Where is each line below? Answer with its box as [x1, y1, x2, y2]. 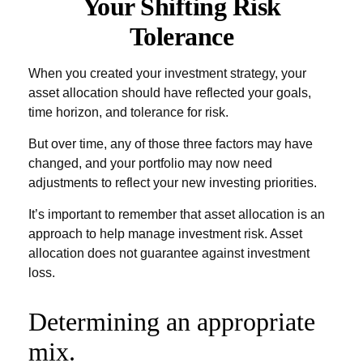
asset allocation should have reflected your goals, [28, 86, 311, 100]
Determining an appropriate [28, 307, 315, 336]
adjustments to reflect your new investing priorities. [28, 176, 317, 190]
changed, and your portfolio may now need [28, 156, 272, 170]
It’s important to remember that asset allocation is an [28, 207, 325, 221]
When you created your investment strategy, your [28, 66, 306, 80]
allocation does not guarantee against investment [28, 246, 310, 260]
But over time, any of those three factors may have [28, 137, 313, 151]
